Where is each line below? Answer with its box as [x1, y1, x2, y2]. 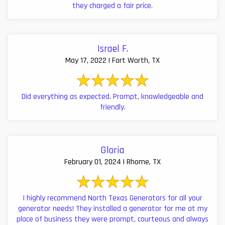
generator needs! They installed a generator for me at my [18, 203, 207, 214]
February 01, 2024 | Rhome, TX [64, 156, 161, 167]
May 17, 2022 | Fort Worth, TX [65, 55, 160, 66]
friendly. [99, 101, 126, 113]
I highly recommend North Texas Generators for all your [23, 192, 202, 203]
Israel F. [97, 42, 128, 55]
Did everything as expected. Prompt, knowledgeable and [22, 91, 203, 102]
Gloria [100, 143, 125, 157]
